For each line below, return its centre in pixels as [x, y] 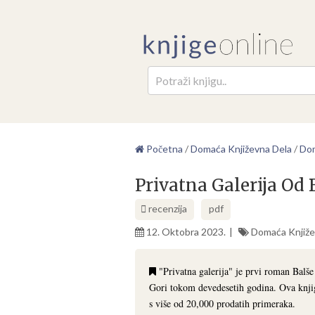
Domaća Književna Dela [241, 148]
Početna [163, 148]
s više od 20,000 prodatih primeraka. [222, 303]
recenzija [167, 208]
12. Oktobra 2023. [186, 231]
